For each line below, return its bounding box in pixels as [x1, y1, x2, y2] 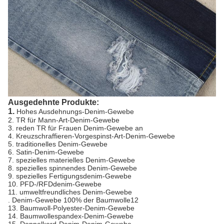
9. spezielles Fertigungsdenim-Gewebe [8, 171, 131, 180]
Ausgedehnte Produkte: [8, 97, 99, 106]
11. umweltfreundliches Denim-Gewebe [8, 187, 132, 196]
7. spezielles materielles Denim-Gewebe [8, 155, 135, 164]
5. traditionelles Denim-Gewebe [8, 139, 107, 148]
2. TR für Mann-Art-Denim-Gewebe [8, 115, 119, 124]
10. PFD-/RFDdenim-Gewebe [8, 179, 101, 188]
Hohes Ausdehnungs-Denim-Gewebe [16, 107, 134, 115]
